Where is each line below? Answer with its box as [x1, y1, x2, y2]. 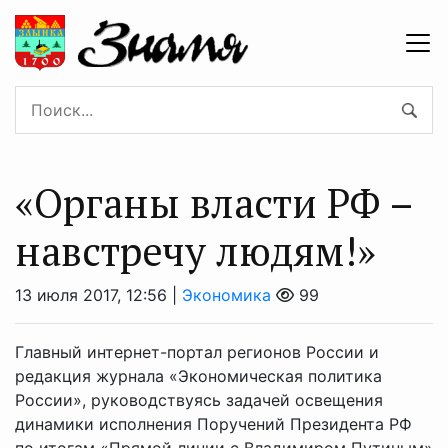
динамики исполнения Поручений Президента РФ [15, 413, 412, 434]
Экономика [182, 284, 271, 305]
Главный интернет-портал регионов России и [15, 341, 379, 362]
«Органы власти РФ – [15, 175, 412, 229]
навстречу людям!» [15, 223, 376, 277]
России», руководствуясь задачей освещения [15, 389, 383, 410]
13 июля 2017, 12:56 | [15, 284, 182, 305]
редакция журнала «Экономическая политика [15, 365, 382, 386]
